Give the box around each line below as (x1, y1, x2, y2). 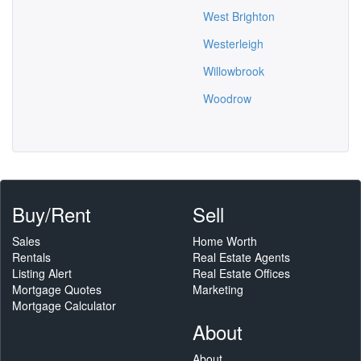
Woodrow (203, 90, 251, 106)
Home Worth (193, 233, 257, 249)
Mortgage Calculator (12, 297, 116, 313)
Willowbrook (203, 63, 264, 79)
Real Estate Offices (193, 265, 290, 281)
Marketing (193, 281, 243, 297)
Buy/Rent (12, 200, 91, 228)
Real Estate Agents (193, 249, 290, 265)
